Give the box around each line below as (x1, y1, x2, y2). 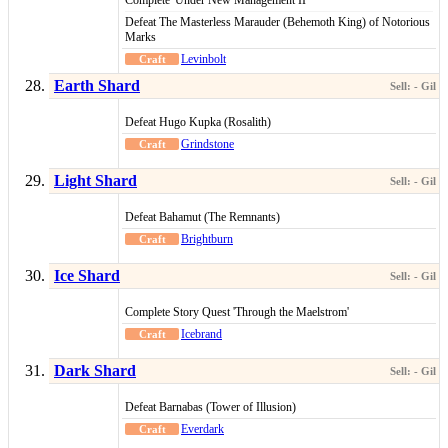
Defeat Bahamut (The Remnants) (125, 210, 280, 225)
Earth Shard (54, 77, 140, 95)
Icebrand (181, 327, 222, 342)
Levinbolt (181, 52, 226, 67)
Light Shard (54, 172, 137, 190)
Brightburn (181, 232, 233, 247)
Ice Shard (54, 267, 120, 285)
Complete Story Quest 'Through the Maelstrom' (125, 305, 349, 320)
